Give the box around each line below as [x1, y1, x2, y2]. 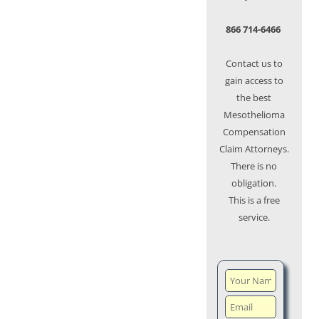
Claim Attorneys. [219, 142, 289, 156]
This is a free [228, 194, 280, 207]
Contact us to [225, 57, 283, 70]
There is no [231, 159, 278, 173]
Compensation [222, 125, 286, 139]
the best [236, 91, 272, 105]
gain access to [224, 74, 283, 88]
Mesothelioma [223, 108, 285, 122]
